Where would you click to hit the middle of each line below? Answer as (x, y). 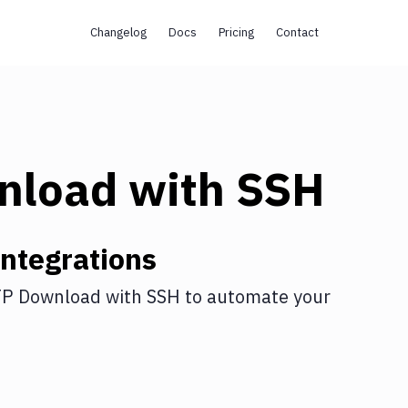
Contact (297, 32)
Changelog (118, 32)
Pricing (236, 32)
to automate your (255, 296)
